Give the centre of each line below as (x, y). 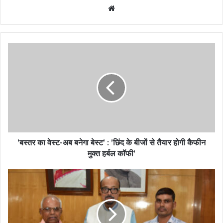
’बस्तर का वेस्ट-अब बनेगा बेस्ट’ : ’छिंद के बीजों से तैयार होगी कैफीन (111, 142)
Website (131, 7)
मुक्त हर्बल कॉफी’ (111, 153)
